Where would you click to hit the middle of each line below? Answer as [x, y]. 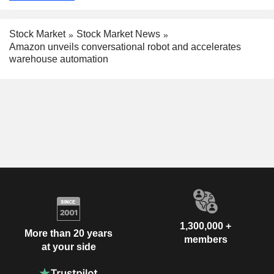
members [206, 239]
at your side [68, 247]
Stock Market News [118, 34]
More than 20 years [68, 234]
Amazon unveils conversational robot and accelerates [125, 46]
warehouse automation [59, 59]
